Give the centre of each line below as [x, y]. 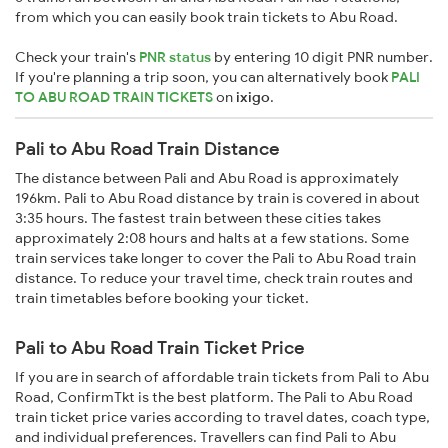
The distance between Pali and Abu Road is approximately [207, 178]
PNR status [175, 57]
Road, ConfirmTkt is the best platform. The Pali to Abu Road [214, 397]
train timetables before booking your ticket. [162, 298]
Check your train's [77, 57]
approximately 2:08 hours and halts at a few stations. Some [212, 238]
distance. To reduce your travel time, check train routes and [214, 278]
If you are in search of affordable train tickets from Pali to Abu [222, 377]
